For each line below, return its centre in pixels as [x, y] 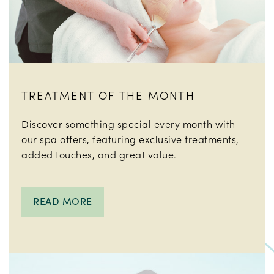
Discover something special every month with [128, 124]
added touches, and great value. [99, 154]
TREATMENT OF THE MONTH [108, 95]
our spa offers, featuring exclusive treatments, [130, 139]
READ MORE [63, 201]
